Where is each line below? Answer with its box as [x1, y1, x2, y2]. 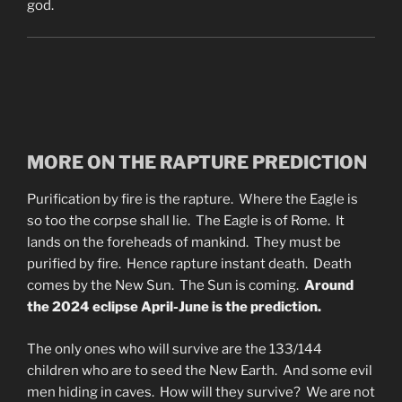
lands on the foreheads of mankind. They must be [27, 234, 341, 251]
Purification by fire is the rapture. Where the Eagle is [27, 191, 358, 208]
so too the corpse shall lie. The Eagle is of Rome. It [27, 213, 345, 230]
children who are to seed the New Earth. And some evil [27, 362, 372, 379]
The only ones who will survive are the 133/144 [27, 340, 322, 357]
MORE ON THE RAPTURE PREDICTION [27, 152, 367, 174]
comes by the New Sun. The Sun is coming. [27, 277, 304, 294]
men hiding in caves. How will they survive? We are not [27, 383, 375, 400]
